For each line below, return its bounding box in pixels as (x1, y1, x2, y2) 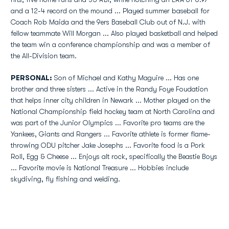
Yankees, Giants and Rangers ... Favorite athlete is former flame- (11, 130, 211, 138)
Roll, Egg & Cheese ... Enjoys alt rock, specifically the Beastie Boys (11, 152, 217, 161)
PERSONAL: (11, 74, 52, 82)
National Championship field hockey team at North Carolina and (11, 107, 215, 116)
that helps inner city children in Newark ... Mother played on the (11, 96, 210, 104)
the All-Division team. (11, 52, 77, 60)
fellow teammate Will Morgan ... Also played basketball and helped (11, 29, 218, 37)
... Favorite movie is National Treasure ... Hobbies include (11, 164, 189, 172)
